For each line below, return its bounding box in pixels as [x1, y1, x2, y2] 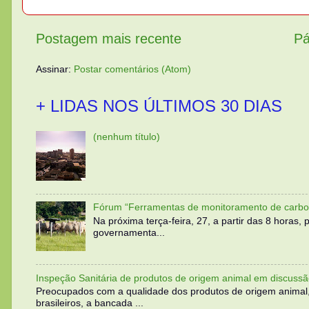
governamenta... [92, 227, 165, 239]
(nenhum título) [92, 131, 160, 143]
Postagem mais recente [36, 30, 181, 46]
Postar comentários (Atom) [74, 63, 191, 75]
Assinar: [36, 63, 74, 75]
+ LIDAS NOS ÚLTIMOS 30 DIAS [36, 97, 282, 116]
